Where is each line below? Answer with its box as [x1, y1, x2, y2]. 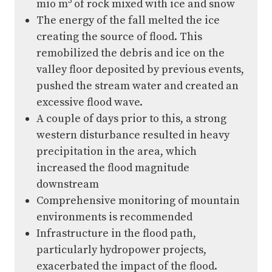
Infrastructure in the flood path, [36, 226, 196, 240]
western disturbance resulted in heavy [36, 128, 229, 142]
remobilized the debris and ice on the [36, 46, 225, 60]
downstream [36, 177, 99, 191]
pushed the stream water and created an [36, 79, 239, 93]
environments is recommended [36, 210, 192, 224]
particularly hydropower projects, [36, 243, 206, 257]
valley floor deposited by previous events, [36, 63, 244, 76]
